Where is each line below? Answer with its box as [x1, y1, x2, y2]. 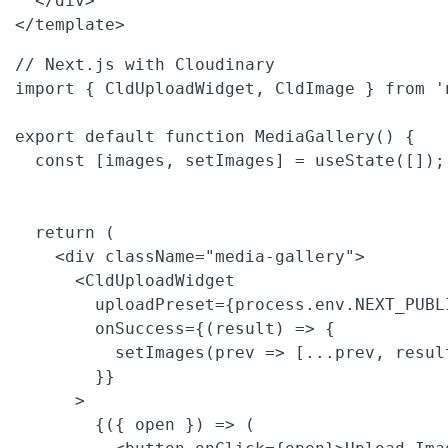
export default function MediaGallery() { [15, 126, 415, 146]
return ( [15, 222, 115, 242]
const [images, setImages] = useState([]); [15, 150, 445, 170]
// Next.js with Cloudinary [15, 54, 275, 74]
